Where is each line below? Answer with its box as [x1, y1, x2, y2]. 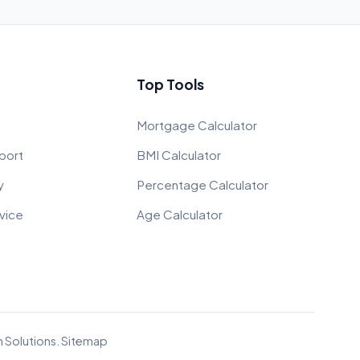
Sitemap [60, 333, 108, 348]
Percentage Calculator [136, 177, 268, 192]
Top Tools [136, 76, 204, 93]
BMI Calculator [136, 147, 221, 162]
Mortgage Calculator [136, 117, 257, 133]
